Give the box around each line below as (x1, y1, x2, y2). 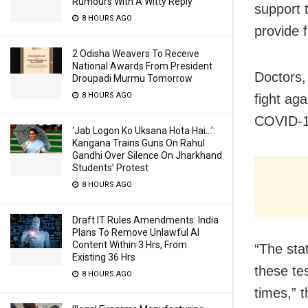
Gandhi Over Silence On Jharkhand (72, 150, 222, 161)
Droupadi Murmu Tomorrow (72, 73, 192, 84)
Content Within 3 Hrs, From (72, 239, 187, 250)
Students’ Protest (72, 162, 148, 173)
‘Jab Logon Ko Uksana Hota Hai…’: (72, 125, 215, 136)
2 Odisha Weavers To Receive (72, 48, 199, 59)
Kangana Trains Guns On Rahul (72, 137, 205, 148)
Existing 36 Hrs (72, 252, 135, 263)
